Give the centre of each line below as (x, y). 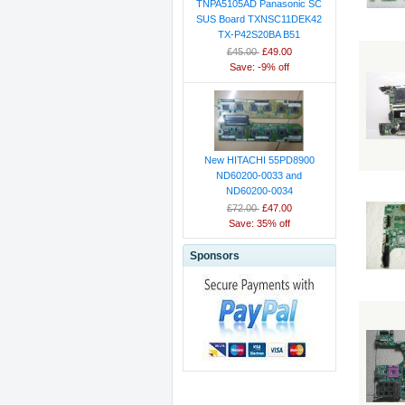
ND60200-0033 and (259, 175)
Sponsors (214, 255)
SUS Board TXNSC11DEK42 (259, 19)
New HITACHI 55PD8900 (259, 160)
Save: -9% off (259, 67)
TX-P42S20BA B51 (259, 35)
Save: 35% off (259, 223)
